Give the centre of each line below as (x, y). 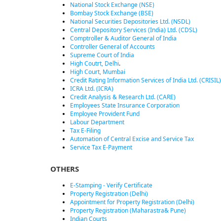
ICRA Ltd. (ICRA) (92, 89)
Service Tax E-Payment (101, 147)
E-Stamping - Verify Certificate (111, 185)
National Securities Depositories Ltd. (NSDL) (130, 21)
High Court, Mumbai (98, 72)
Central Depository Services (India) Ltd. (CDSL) (134, 30)
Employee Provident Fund (105, 114)
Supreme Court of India (102, 55)
